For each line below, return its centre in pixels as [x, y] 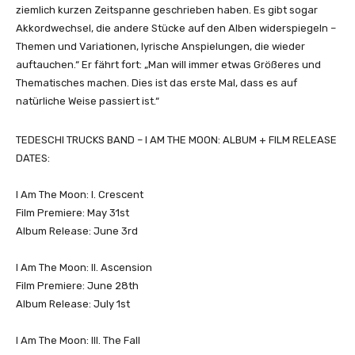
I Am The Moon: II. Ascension [84, 267]
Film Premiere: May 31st [74, 212]
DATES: [33, 158]
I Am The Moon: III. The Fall [78, 340]
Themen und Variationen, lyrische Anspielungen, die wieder [160, 46]
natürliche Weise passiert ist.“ [88, 101]
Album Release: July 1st [73, 303]
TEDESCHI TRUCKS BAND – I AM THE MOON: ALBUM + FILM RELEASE [176, 139]
